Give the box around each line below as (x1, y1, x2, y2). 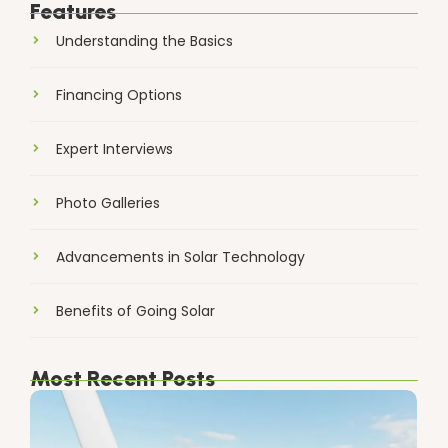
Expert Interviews (56, 138, 173, 159)
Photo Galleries (56, 192, 160, 213)
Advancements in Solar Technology (56, 246, 305, 267)
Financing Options (56, 84, 182, 105)
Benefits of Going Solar (56, 300, 215, 321)
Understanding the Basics (56, 30, 233, 51)
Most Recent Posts (30, 364, 215, 392)
